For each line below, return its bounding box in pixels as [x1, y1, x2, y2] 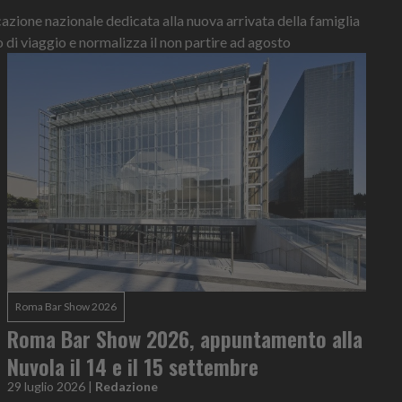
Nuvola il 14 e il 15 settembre [7, 350, 276, 383]
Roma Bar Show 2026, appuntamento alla [7, 322, 363, 355]
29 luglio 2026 [7, 379, 85, 395]
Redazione [95, 379, 158, 395]
